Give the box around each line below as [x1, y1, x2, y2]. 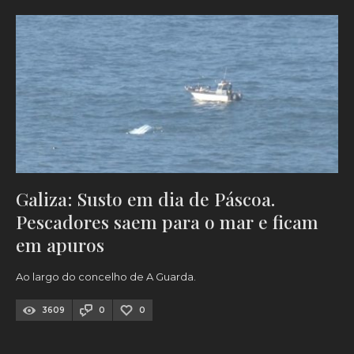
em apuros [16, 232, 104, 258]
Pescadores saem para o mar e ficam [16, 209, 318, 235]
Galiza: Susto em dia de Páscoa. [16, 186, 275, 212]
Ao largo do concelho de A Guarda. [16, 270, 196, 284]
